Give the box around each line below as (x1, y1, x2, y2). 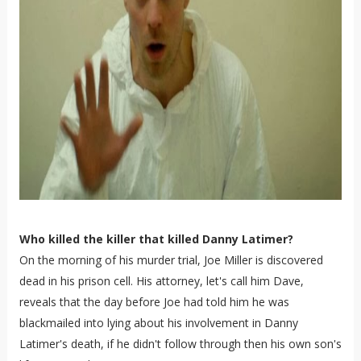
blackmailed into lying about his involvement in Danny (19, 315, 298, 330)
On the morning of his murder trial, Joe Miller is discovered (19, 252, 323, 268)
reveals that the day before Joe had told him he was (19, 294, 289, 309)
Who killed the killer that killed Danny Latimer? (19, 231, 293, 247)
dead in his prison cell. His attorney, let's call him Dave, (19, 273, 304, 288)
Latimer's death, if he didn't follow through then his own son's (19, 336, 342, 351)
